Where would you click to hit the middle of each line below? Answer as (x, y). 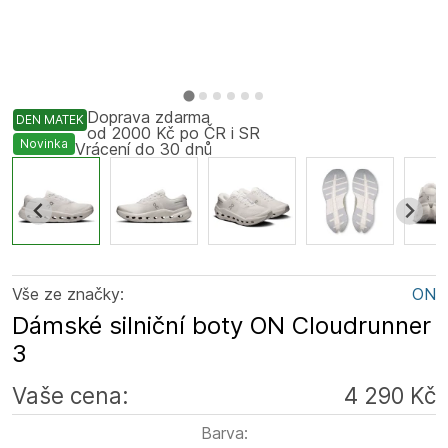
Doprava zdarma (148, 117)
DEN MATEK (50, 119)
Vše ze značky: (68, 294)
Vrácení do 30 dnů (143, 149)
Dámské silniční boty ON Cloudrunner (221, 325)
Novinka (44, 143)
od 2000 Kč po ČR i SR (173, 133)
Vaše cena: (70, 395)
